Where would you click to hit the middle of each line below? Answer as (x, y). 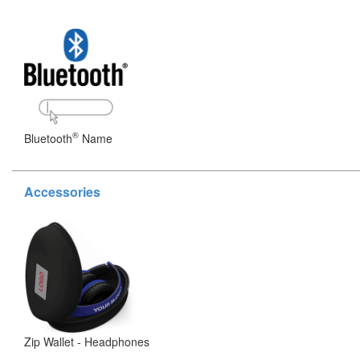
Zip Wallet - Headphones (87, 341)
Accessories (62, 191)
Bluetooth (48, 138)
